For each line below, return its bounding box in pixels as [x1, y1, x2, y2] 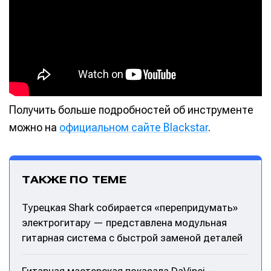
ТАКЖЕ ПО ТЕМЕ [22, 173, 127, 186]
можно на [9, 120, 59, 134]
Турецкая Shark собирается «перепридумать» [22, 201, 238, 214]
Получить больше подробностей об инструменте [9, 103, 253, 116]
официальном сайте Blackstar [59, 120, 208, 134]
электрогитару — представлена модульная [22, 217, 227, 229]
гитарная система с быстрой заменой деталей [22, 232, 243, 244]
